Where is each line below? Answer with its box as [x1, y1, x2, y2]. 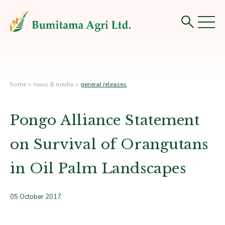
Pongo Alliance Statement [10, 111, 200, 129]
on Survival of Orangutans [10, 136, 208, 153]
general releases [80, 80, 127, 88]
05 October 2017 [10, 192, 61, 201]
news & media [33, 80, 73, 88]
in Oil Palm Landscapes [10, 160, 186, 177]
